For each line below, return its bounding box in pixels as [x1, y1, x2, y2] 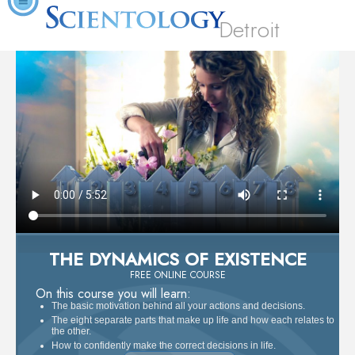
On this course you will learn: [36, 284, 191, 303]
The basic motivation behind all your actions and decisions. [52, 300, 305, 311]
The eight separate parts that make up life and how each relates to [52, 314, 334, 326]
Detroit [219, 13, 281, 46]
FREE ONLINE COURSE [129, 267, 226, 282]
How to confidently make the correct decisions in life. [52, 339, 276, 351]
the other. [52, 325, 91, 337]
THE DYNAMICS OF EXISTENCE [48, 246, 307, 272]
